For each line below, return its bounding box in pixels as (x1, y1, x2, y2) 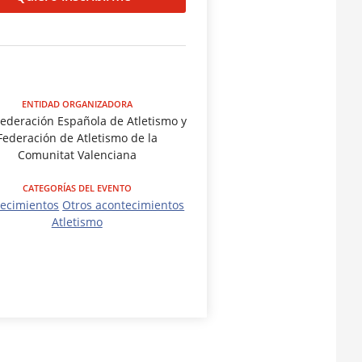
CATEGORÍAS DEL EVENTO (22, 182, 132, 195)
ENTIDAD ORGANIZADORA (21, 98, 133, 111)
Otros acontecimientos (62, 197, 185, 213)
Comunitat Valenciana (17, 147, 137, 163)
